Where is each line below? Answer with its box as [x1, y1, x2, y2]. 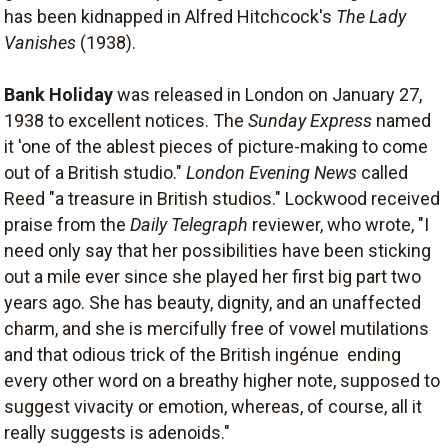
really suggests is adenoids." [4, 421, 230, 443]
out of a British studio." [4, 161, 186, 183]
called [357, 161, 408, 183]
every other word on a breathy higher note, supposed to [4, 369, 440, 391]
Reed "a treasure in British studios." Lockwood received [4, 187, 440, 209]
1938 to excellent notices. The [4, 109, 248, 131]
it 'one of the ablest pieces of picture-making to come [4, 135, 428, 157]
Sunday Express [248, 109, 372, 131]
